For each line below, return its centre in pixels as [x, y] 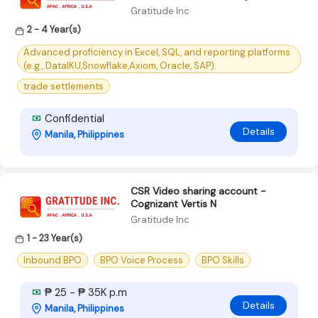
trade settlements [64, 86]
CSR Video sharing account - [198, 191]
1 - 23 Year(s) [55, 238]
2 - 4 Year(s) [54, 30]
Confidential [73, 118]
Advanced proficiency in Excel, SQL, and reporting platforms [157, 52]
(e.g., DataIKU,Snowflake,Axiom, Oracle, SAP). [120, 65]
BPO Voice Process [142, 260]
